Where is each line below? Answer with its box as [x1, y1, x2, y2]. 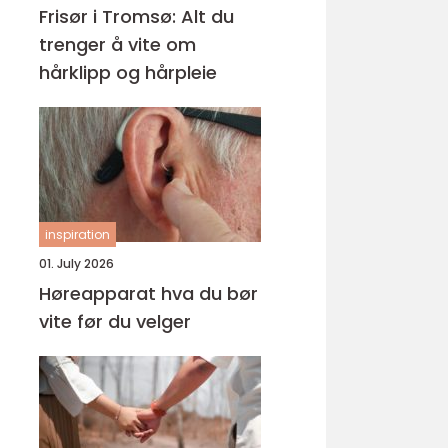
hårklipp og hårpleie [39, 60, 217, 85]
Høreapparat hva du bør [39, 281, 161, 306]
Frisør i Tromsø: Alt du [39, 4, 234, 29]
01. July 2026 [39, 255, 114, 272]
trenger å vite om [39, 32, 196, 57]
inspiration [45, 226, 110, 243]
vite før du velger [39, 309, 191, 334]
